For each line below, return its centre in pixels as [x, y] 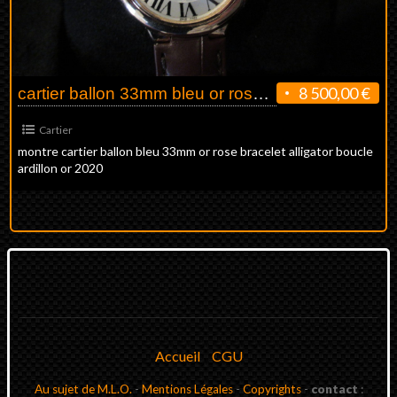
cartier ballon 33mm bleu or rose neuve [261, 94]
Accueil [177, 356]
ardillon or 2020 [60, 168]
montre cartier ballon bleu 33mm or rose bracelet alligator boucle [195, 152]
